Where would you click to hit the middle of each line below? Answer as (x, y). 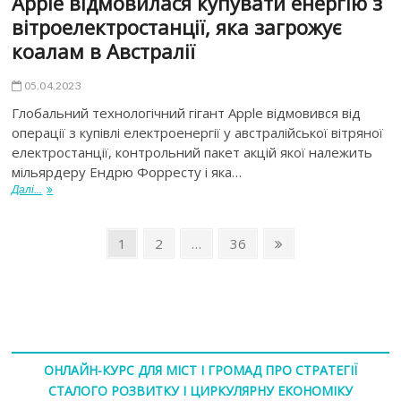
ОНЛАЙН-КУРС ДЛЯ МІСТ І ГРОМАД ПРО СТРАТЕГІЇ (200, 370)
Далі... (27, 189)
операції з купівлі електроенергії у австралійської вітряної (198, 132)
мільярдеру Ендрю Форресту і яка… (127, 171)
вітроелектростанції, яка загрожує (177, 26)
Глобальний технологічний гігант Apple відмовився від (187, 112)
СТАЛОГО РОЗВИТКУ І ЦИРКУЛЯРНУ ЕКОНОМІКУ (200, 390)
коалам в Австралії (104, 51)
